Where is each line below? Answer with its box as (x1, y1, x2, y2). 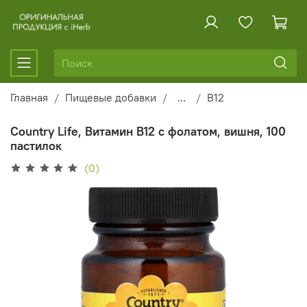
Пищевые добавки (65, 90, 156, 104)
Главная (10, 90, 48, 104)
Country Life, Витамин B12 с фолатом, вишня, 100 (10, 123, 286, 139)
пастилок (10, 137, 62, 153)
